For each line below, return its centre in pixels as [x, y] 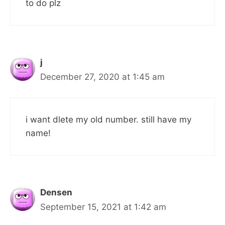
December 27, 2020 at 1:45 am [102, 77]
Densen [56, 192]
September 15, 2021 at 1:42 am [103, 207]
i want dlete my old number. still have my [108, 119]
